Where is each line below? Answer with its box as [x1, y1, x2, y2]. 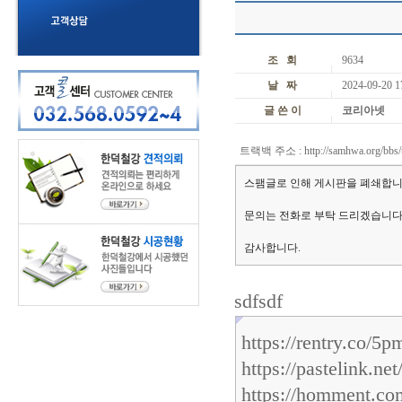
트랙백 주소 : [234, 144, 305, 157]
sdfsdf [234, 291, 284, 312]
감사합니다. [244, 241, 301, 254]
